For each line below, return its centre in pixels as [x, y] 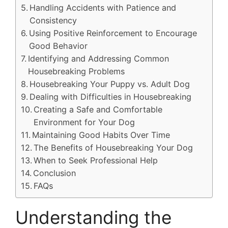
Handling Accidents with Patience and [103, 7]
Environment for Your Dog [84, 122]
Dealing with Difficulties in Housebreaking [111, 96]
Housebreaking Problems [77, 71]
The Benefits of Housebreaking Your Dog [113, 147]
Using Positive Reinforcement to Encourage [113, 33]
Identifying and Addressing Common [99, 58]
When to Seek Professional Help [96, 160]
